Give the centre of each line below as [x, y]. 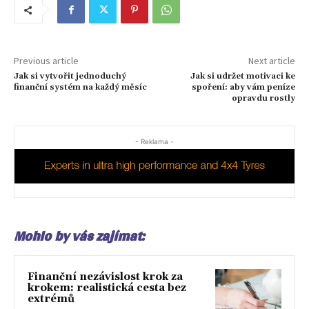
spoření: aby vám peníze [243, 88]
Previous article [46, 61]
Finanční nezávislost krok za [105, 277]
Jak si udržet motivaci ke [242, 77]
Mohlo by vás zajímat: [79, 236]
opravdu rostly [263, 99]
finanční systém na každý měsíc [80, 88]
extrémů [51, 299]
